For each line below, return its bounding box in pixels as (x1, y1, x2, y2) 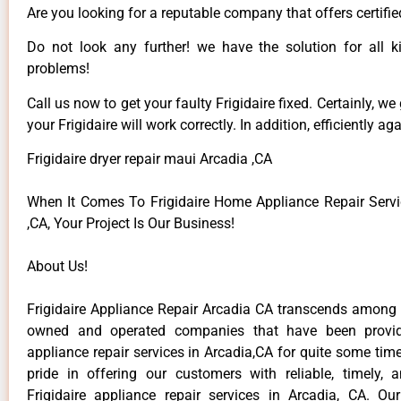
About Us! (27, 258, 88, 276)
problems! (27, 60, 90, 78)
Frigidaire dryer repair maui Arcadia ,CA (27, 150, 272, 168)
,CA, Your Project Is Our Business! (27, 215, 235, 233)
